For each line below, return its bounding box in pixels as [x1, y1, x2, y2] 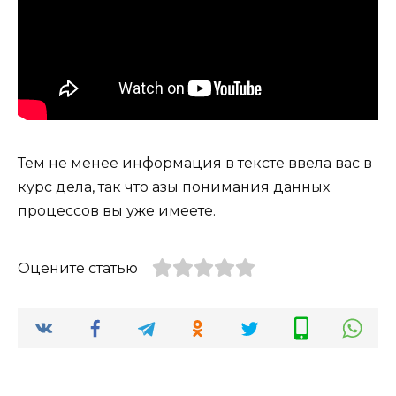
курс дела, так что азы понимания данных [18, 178, 330, 195]
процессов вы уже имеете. [18, 202, 216, 219]
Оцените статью [18, 259, 138, 277]
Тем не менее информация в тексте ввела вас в [18, 154, 372, 171]
